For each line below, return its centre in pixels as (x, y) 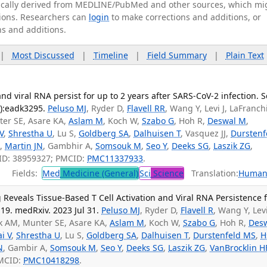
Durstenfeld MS (225, 235)
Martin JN (24, 145)
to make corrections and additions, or (185, 17)
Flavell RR (146, 108)
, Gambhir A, (69, 145)
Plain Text (245, 55)
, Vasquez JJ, (206, 133)
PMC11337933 (115, 158)
